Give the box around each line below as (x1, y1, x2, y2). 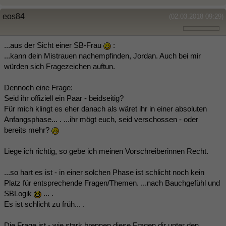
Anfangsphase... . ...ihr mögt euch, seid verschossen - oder (4, 115, 198, 124)
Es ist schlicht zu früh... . (4, 200, 85, 208)
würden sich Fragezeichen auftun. (4, 62, 115, 71)
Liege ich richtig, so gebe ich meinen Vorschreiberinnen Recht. (4, 147, 208, 155)
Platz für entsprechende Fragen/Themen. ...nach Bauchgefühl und (4, 179, 220, 187)
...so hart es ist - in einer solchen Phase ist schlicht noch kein (4, 168, 204, 177)
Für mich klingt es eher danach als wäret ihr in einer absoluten (4, 104, 207, 113)
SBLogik (4, 189, 34, 198)
